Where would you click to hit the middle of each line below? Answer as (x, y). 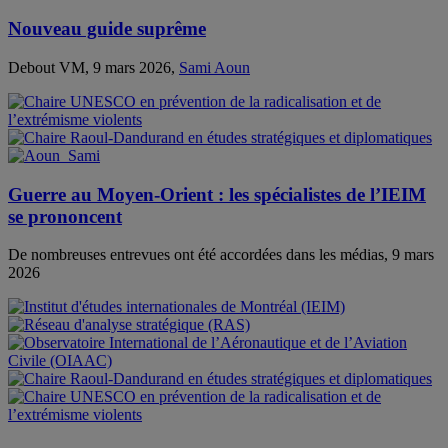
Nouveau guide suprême (107, 29)
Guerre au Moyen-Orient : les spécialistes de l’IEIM (217, 194)
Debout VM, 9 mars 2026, (93, 67)
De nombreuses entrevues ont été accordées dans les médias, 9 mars (221, 255)
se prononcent (65, 216)
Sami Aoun (214, 67)
